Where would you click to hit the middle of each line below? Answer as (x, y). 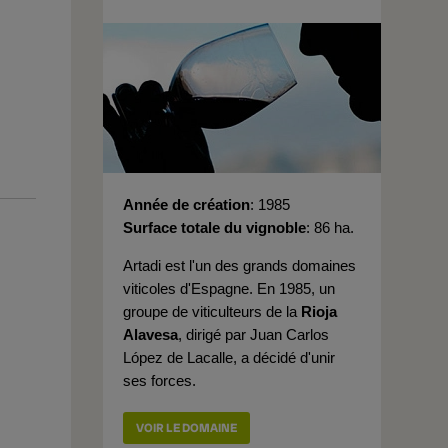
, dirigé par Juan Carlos (253, 334)
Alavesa (150, 334)
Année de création (186, 204)
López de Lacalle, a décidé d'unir (229, 357)
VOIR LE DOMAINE (186, 428)
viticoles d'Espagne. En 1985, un (229, 288)
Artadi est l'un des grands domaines (239, 265)
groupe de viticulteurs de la (212, 311)
